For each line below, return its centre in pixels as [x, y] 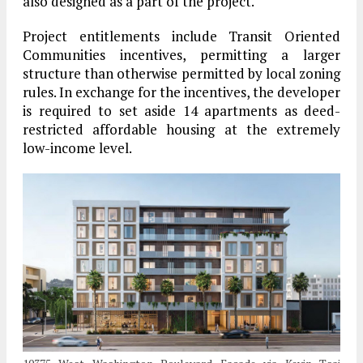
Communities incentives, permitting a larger [181, 55]
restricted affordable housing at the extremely [181, 130]
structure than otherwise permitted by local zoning [181, 74]
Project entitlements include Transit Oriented [181, 36]
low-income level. [77, 148]
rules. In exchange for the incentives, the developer [181, 92]
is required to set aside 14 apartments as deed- [181, 111]
